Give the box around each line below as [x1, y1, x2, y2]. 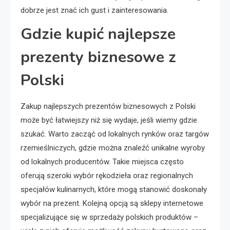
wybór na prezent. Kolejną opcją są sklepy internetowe [21, 198, 203, 208]
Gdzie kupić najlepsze [21, 23, 176, 45]
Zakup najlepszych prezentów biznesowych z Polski [21, 101, 196, 111]
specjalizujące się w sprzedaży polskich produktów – [21, 212, 198, 222]
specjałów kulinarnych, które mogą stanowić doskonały [21, 184, 207, 194]
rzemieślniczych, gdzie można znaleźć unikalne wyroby [21, 143, 205, 152]
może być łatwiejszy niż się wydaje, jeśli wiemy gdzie [21, 115, 197, 125]
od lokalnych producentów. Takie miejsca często [21, 157, 184, 166]
